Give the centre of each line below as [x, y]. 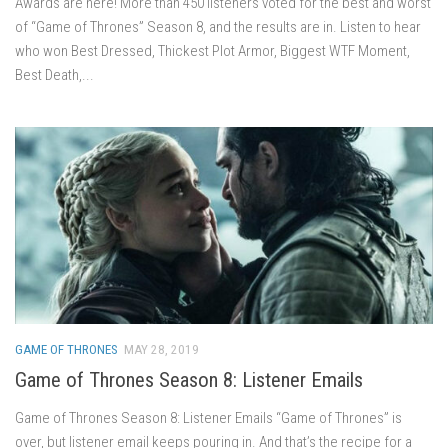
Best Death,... [54, 74]
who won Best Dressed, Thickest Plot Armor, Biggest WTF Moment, [212, 50]
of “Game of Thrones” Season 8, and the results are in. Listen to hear [218, 26]
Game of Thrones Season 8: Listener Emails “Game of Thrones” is [208, 417]
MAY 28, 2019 [161, 349]
